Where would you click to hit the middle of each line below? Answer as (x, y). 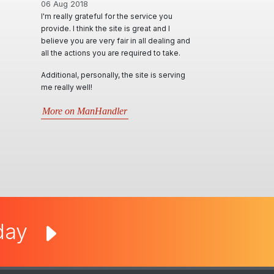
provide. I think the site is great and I (106, 28)
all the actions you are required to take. (111, 53)
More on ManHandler (85, 111)
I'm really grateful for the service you (107, 16)
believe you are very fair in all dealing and (116, 41)
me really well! (67, 87)
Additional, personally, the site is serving (113, 75)
